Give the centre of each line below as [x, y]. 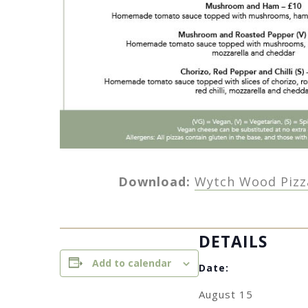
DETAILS [233, 241]
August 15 [226, 294]
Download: [156, 182]
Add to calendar [132, 263]
